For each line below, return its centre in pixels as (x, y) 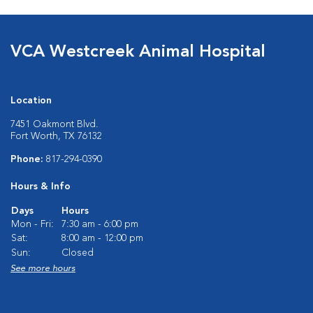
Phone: (28, 159)
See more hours (43, 269)
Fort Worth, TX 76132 (56, 136)
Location (31, 101)
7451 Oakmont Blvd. (54, 124)
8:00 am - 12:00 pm (102, 238)
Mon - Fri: (32, 224)
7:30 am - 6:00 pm (100, 224)
